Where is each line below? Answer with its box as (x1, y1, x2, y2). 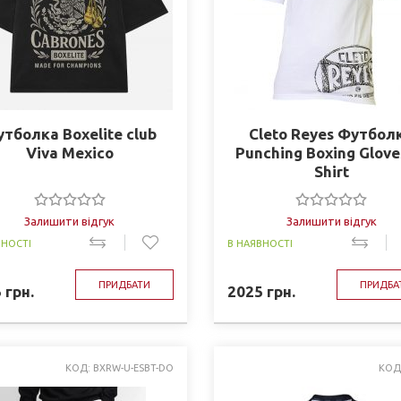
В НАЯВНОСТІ (226, 238, 293, 249)
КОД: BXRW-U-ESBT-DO (64, 363, 174, 373)
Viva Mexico (25, 144, 114, 161)
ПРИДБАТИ (98, 279, 150, 290)
